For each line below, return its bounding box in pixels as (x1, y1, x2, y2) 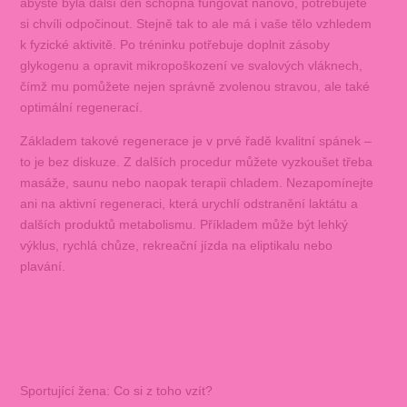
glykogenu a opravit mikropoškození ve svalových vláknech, (19, 57, 362, 73)
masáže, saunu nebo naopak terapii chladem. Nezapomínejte (19, 174, 373, 190)
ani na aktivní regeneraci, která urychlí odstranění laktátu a (19, 195, 358, 211)
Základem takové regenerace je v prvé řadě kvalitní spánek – (19, 133, 372, 148)
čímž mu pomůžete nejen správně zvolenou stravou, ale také (19, 78, 370, 94)
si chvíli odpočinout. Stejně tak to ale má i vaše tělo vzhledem (19, 15, 372, 31)
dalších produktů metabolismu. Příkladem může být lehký (19, 216, 348, 232)
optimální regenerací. (19, 99, 143, 114)
